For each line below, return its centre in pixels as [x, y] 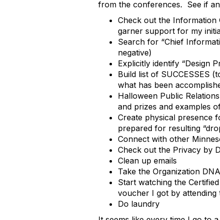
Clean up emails [147, 161]
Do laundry [139, 204]
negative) [135, 53]
